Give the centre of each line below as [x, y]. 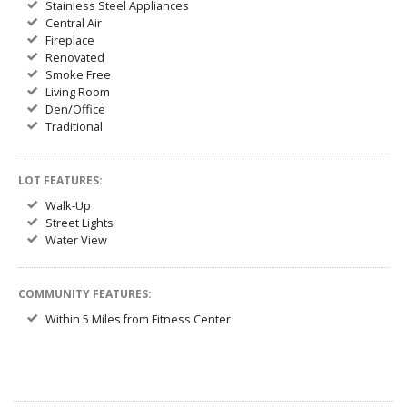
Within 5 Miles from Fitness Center [138, 319]
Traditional [74, 127]
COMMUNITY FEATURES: [85, 294]
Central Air [74, 23]
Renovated [75, 58]
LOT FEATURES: [60, 180]
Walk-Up [68, 206]
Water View [76, 240]
